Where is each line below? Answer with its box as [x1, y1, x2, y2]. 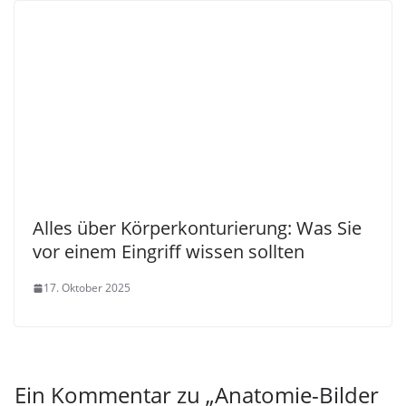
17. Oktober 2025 [43, 280, 130, 296]
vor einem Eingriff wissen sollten [33, 239, 304, 265]
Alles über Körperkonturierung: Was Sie [33, 216, 362, 241]
